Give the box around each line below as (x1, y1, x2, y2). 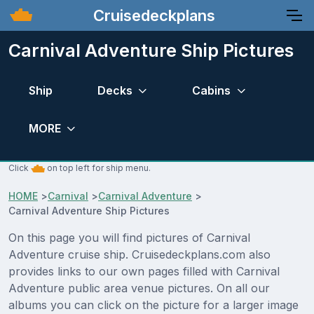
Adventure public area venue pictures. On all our (8, 281, 270, 296)
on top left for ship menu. (45, 163, 151, 174)
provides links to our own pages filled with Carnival (8, 264, 280, 279)
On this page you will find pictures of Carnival (8, 231, 250, 245)
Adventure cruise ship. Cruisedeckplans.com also (8, 247, 271, 262)
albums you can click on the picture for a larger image (8, 298, 299, 313)
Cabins (192, 83, 231, 97)
